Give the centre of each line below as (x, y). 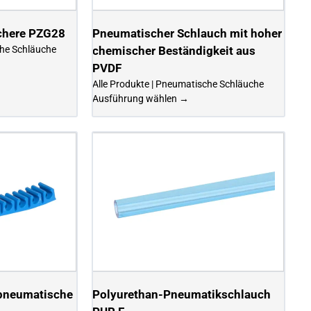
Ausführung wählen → (141, 98)
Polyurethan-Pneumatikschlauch (182, 294)
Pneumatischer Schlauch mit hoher (187, 33)
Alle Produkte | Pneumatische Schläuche (178, 84)
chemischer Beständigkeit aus (174, 50)
